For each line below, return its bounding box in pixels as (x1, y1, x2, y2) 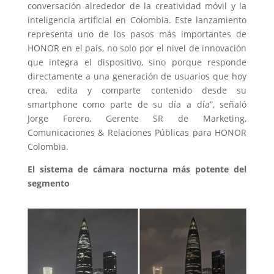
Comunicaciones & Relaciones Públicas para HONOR (27, 126, 247, 138)
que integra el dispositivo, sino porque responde (27, 56, 247, 68)
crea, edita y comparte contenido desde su (27, 84, 247, 96)
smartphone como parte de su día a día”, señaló (27, 98, 247, 110)
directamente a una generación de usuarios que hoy (27, 70, 247, 82)
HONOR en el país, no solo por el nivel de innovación (27, 42, 247, 54)
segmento (27, 177, 70, 189)
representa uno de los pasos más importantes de (27, 28, 247, 40)
